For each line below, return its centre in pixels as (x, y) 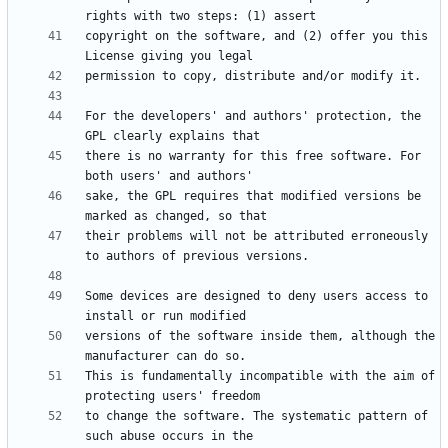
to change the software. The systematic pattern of (256, 416)
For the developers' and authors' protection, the (253, 116)
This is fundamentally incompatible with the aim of (260, 376)
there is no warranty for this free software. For (253, 156)
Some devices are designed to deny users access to (256, 296)
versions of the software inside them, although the (260, 336)
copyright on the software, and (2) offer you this (256, 36)
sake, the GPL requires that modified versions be (253, 196)
